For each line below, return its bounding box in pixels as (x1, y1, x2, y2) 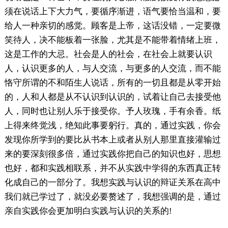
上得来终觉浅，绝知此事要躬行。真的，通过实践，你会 (4, 120, 221, 130)
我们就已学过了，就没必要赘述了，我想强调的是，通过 (4, 191, 221, 202)
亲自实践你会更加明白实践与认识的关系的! (4, 206, 172, 216)
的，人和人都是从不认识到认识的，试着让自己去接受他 (4, 92, 221, 102)
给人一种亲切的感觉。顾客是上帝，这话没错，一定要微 (4, 20, 221, 31)
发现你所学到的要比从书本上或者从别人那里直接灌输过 (4, 134, 221, 145)
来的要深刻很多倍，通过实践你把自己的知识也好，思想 (4, 149, 221, 159)
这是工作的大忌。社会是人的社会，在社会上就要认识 (4, 49, 212, 59)
